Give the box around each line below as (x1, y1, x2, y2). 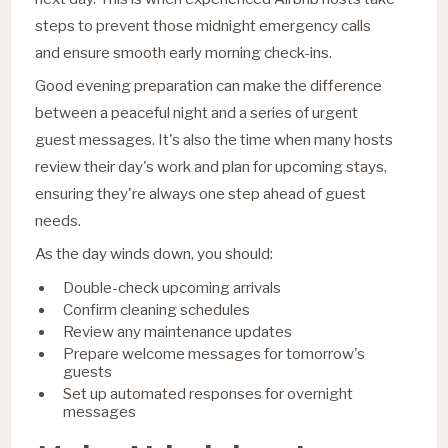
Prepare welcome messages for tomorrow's (63, 344, 366, 363)
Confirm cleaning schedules (63, 300, 251, 319)
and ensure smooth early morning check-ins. (35, 42, 333, 62)
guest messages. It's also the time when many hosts (35, 129, 394, 149)
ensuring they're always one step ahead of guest (35, 183, 367, 203)
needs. (35, 210, 82, 230)
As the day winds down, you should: (35, 243, 274, 263)
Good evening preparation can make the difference (35, 75, 383, 95)
